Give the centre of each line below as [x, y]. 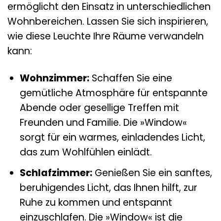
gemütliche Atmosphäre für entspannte [113, 93]
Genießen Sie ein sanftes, [152, 173]
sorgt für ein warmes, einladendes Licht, [112, 138]
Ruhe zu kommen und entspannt [96, 202]
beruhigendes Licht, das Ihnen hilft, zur [108, 187]
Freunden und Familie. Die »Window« [103, 123]
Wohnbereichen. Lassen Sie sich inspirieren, [108, 22]
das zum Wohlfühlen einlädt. [86, 152]
